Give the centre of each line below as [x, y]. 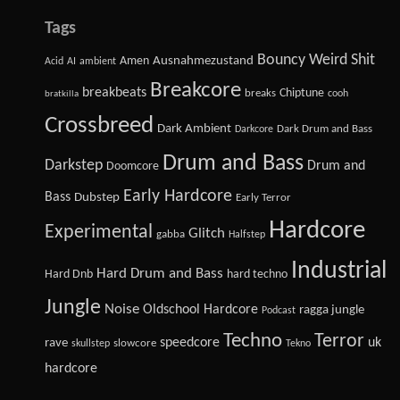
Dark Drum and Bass [325, 129]
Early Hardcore [178, 196]
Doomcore [133, 167]
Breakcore [196, 91]
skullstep [91, 344]
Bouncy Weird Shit [316, 60]
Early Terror [263, 198]
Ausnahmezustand [203, 61]
